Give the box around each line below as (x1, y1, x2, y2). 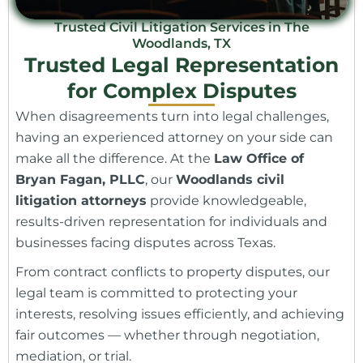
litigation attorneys (15, 193, 147, 209)
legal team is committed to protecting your (15, 285, 297, 301)
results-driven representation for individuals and (15, 214, 327, 230)
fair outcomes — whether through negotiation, (15, 327, 319, 344)
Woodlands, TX (132, 36, 231, 52)
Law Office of (214, 151, 304, 167)
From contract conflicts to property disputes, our (15, 264, 330, 280)
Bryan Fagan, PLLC (15, 172, 145, 188)
